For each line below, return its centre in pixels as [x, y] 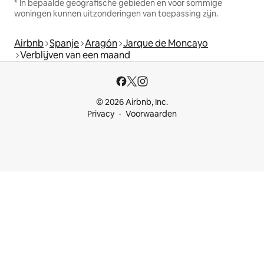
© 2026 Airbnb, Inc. [132, 102]
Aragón [101, 44]
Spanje [64, 44]
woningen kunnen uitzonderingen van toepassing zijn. [116, 14]
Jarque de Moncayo [166, 44]
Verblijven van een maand [75, 55]
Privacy [101, 114]
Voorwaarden [151, 114]
